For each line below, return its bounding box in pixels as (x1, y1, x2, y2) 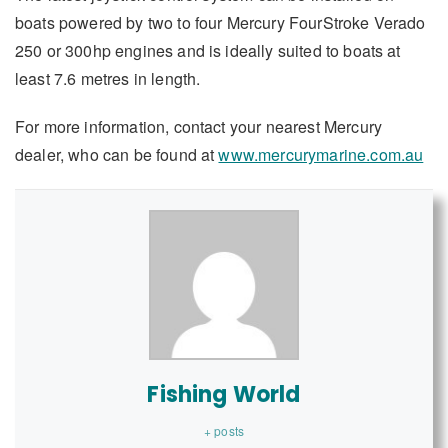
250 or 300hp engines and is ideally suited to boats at (15, 38, 401, 62)
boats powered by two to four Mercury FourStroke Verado (15, 10, 426, 34)
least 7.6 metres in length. (15, 66, 201, 90)
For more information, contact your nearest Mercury (15, 114, 383, 138)
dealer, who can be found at (15, 142, 219, 166)
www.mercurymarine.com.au (218, 142, 424, 166)
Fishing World (147, 378, 301, 410)
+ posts (203, 421, 245, 439)
